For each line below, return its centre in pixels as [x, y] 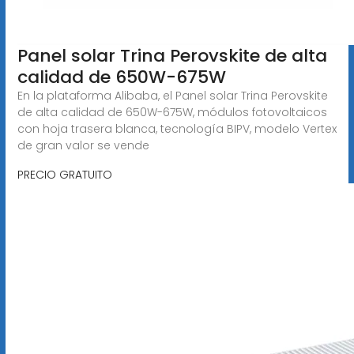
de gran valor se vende [83, 145]
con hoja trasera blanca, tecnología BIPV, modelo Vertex [177, 128]
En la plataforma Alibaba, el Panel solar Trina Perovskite [172, 95]
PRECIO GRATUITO [64, 174]
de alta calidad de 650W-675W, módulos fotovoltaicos [172, 112]
